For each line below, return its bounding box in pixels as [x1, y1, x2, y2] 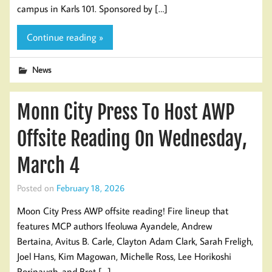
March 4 [17, 153, 80, 178]
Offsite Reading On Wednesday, [17, 126, 247, 151]
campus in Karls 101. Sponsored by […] [17, 2, 168, 15]
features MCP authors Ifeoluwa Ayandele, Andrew [17, 220, 212, 233]
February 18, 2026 [56, 181, 124, 194]
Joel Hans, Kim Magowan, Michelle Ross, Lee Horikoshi [17, 250, 231, 263]
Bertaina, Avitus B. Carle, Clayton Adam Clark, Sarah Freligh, [17, 235, 253, 248]
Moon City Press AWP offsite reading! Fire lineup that [17, 205, 228, 217]
